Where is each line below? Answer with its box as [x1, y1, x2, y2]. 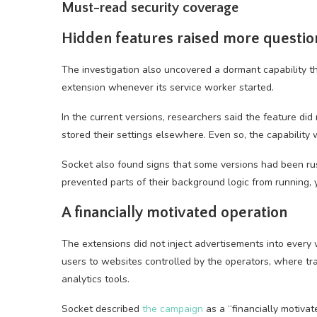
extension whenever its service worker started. [62, 81, 274, 94]
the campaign [142, 302, 203, 316]
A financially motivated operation [62, 204, 287, 221]
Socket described [62, 302, 142, 316]
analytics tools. [62, 272, 129, 286]
